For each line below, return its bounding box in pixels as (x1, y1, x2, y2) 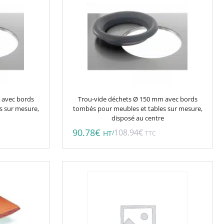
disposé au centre (111, 113, 164, 122)
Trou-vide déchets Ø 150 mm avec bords (77, 94, 197, 103)
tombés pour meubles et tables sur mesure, (72, 103, 202, 113)
